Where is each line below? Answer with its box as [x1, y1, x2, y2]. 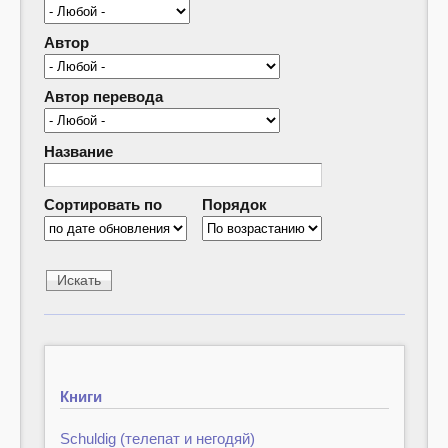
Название [43, 142, 113, 160]
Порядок [201, 196, 267, 213]
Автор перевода [43, 88, 163, 105]
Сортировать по [43, 196, 162, 213]
